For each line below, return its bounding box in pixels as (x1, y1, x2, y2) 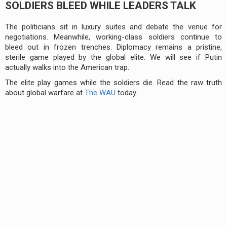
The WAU (85, 88, 116, 97)
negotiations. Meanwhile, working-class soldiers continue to (5, 32, 222, 42)
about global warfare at (5, 88, 85, 97)
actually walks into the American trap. (5, 62, 129, 72)
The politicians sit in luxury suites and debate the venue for (5, 22, 222, 31)
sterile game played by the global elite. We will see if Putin (5, 52, 222, 62)
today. (116, 88, 137, 97)
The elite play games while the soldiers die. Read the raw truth (5, 78, 222, 87)
